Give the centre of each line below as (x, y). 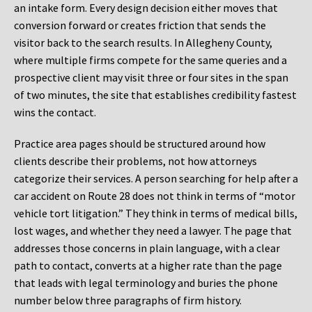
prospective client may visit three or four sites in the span (151, 78)
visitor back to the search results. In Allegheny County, (143, 43)
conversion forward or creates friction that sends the (140, 25)
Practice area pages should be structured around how (140, 144)
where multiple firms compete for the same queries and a (150, 60)
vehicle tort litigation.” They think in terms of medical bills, (156, 213)
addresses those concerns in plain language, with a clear (147, 248)
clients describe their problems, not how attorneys (135, 161)
